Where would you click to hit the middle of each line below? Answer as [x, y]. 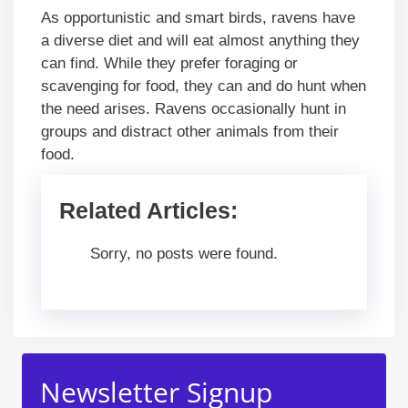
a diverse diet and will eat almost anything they [200, 40]
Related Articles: [148, 210]
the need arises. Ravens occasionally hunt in [194, 108]
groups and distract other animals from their [190, 131]
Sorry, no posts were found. [184, 253]
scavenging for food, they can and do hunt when [204, 86]
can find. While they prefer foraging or [169, 63]
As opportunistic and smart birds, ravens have [198, 17]
